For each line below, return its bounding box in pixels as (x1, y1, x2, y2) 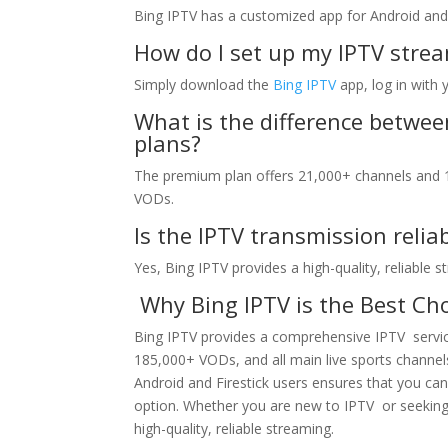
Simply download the (134, 75, 274, 94)
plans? (134, 128, 202, 158)
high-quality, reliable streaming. (134, 419, 335, 438)
